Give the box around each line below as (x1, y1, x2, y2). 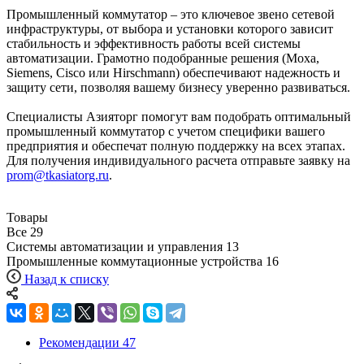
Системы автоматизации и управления (6, 240, 223, 254)
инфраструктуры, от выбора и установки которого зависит (6, 22, 333, 37)
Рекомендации (39, 336, 119, 350)
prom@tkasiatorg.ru (6, 168, 109, 183)
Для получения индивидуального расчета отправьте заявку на (6, 154, 350, 168)
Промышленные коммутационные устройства (6, 254, 262, 269)
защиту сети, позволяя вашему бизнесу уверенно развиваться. (6, 80, 350, 95)
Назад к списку (24, 272, 109, 287)
